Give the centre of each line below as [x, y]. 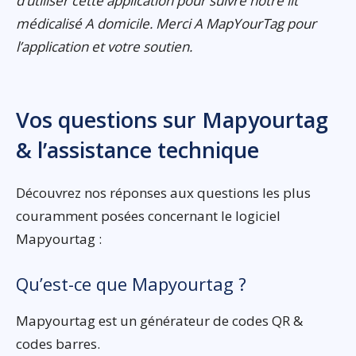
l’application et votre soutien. [104, 46]
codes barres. [58, 343]
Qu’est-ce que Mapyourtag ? [131, 283]
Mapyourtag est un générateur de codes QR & [159, 320]
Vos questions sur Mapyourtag [172, 119]
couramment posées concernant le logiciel [148, 215]
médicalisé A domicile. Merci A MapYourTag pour [166, 23]
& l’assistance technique [137, 149]
